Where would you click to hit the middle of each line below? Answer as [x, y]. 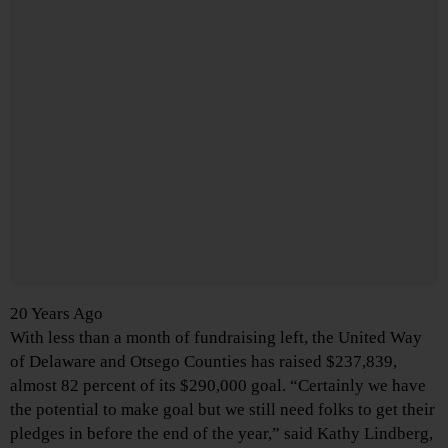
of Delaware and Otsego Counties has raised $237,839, [203, 362]
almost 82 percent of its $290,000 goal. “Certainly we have [218, 386]
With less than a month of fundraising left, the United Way [216, 338]
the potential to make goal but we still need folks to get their [222, 410]
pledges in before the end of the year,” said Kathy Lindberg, [221, 434]
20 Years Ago [56, 314]
